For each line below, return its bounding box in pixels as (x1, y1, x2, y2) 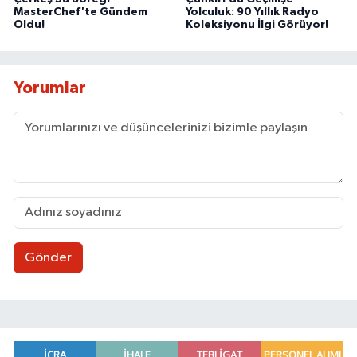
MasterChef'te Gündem (14, 6, 147, 18)
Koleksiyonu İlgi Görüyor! (185, 18, 328, 30)
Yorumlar (14, 80, 86, 97)
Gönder (24, 251, 72, 265)
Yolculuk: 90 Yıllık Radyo (185, 6, 319, 18)
